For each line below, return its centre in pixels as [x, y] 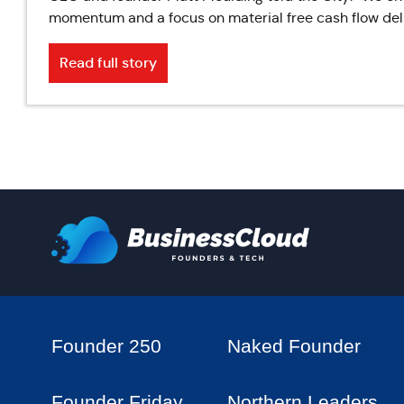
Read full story [108, 63]
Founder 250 [106, 346]
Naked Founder [294, 346]
